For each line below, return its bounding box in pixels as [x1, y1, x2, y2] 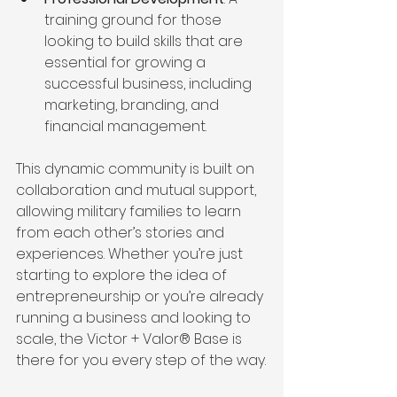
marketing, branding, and [44, 94, 222, 115]
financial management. [44, 115, 206, 136]
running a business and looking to [16, 307, 254, 328]
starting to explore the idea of [16, 264, 230, 285]
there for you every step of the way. [16, 349, 266, 370]
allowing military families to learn [16, 200, 245, 222]
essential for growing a [44, 51, 209, 73]
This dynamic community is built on [16, 158, 258, 179]
